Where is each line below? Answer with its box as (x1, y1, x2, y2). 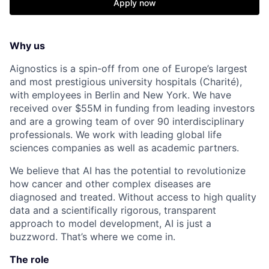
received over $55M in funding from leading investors (10, 102, 255, 115)
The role (10, 253, 49, 266)
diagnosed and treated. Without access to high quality (10, 191, 256, 204)
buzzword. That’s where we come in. (10, 231, 175, 243)
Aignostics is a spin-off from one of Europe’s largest (10, 62, 247, 75)
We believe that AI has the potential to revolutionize (10, 165, 246, 177)
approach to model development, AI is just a (10, 217, 211, 230)
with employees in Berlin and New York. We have (10, 89, 231, 101)
